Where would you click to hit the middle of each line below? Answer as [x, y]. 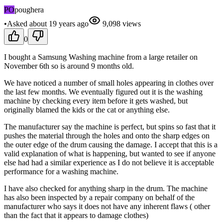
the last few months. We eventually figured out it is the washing [103, 92]
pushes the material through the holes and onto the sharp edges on [107, 135]
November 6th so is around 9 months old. [69, 66]
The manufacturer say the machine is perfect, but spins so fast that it [110, 126]
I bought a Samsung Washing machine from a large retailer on [101, 57]
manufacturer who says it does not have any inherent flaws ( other [107, 206]
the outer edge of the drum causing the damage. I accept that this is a [111, 144]
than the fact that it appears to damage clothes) [76, 215]
